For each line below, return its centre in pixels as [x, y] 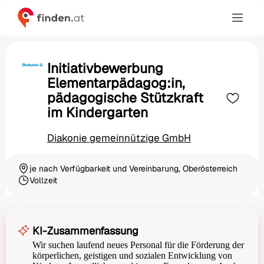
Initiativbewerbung [105, 69]
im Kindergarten [98, 113]
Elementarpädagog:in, [116, 83]
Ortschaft [35, 174]
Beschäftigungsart [52, 185]
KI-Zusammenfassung [85, 231]
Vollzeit [43, 181]
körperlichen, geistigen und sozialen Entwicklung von [132, 256]
